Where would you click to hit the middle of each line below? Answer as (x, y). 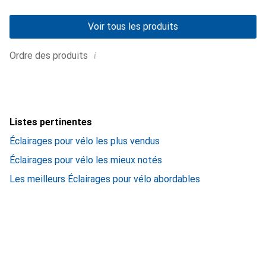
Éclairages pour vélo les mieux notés (86, 160)
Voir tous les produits (133, 26)
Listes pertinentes (51, 122)
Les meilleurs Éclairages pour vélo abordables (105, 179)
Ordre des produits (49, 56)
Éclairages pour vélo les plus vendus (85, 141)
